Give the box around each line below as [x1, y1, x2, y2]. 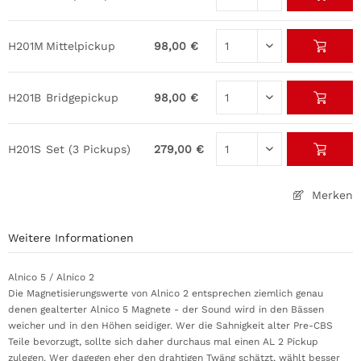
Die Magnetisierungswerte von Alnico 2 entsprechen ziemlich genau [8, 288, 323, 299]
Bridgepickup [46, 91, 118, 104]
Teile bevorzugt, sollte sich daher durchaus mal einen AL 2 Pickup [8, 336, 318, 347]
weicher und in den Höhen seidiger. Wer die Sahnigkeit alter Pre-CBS [8, 320, 333, 331]
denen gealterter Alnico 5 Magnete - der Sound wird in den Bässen [8, 304, 324, 315]
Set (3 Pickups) [46, 143, 131, 156]
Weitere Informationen [8, 231, 134, 244]
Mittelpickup [46, 39, 115, 52]
